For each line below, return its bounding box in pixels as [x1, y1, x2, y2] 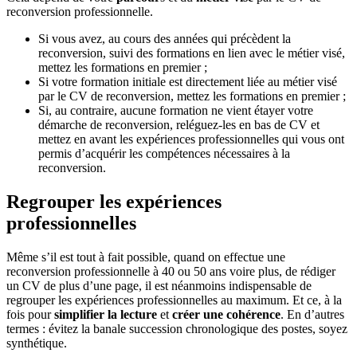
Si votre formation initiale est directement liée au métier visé [38, 74, 337, 88]
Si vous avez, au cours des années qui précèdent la [38, 31, 291, 45]
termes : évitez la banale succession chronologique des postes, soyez [6, 321, 347, 335]
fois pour [6, 307, 54, 321]
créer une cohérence [172, 307, 280, 321]
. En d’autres [280, 307, 344, 321]
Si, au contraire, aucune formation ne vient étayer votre [38, 103, 313, 117]
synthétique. [6, 335, 67, 350]
